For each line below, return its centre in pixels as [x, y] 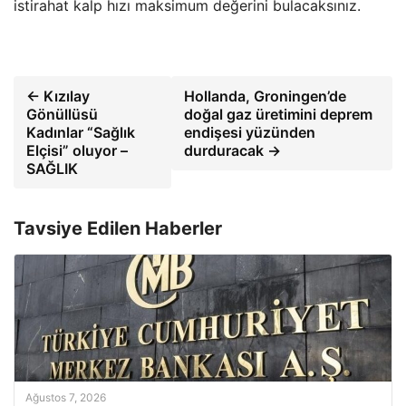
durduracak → [232, 150]
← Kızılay [58, 96]
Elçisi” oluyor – [77, 150]
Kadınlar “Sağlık [81, 132]
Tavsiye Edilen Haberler [118, 228]
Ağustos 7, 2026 [66, 397]
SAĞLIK [52, 169]
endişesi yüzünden [249, 132]
